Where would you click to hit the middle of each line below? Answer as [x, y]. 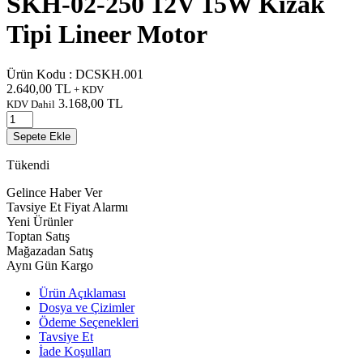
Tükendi [28, 164]
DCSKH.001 [109, 74]
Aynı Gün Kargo [50, 265]
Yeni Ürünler [40, 221]
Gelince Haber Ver [54, 192]
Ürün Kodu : [41, 74]
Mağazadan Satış [50, 250]
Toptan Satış [38, 236]
